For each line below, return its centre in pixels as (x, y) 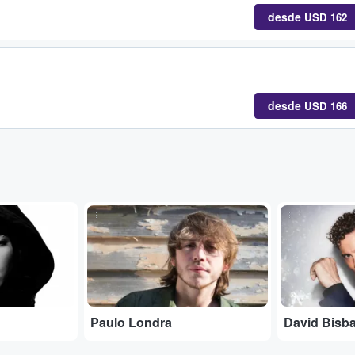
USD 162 (326, 17)
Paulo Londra (132, 323)
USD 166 (326, 105)
